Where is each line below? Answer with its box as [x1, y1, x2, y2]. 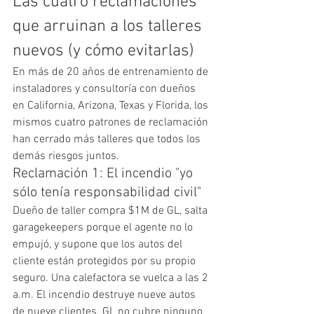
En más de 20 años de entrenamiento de [13, 64, 211, 79]
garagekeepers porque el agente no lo [13, 220, 196, 235]
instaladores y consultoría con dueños [13, 81, 198, 96]
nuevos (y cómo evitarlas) [13, 41, 194, 61]
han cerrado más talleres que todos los [13, 132, 203, 146]
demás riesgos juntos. [13, 149, 119, 163]
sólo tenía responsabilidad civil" [13, 184, 201, 201]
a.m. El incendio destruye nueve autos [13, 287, 198, 302]
